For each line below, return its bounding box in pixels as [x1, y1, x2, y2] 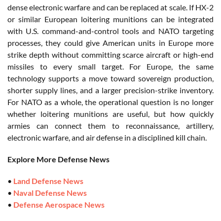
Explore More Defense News [7, 154, 110, 164]
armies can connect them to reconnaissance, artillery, [7, 120, 214, 130]
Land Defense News [13, 176, 83, 185]
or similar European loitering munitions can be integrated [7, 14, 214, 24]
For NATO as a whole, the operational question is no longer [7, 97, 214, 107]
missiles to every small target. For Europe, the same [7, 61, 214, 71]
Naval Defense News [13, 187, 87, 197]
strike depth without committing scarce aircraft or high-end [7, 49, 214, 59]
